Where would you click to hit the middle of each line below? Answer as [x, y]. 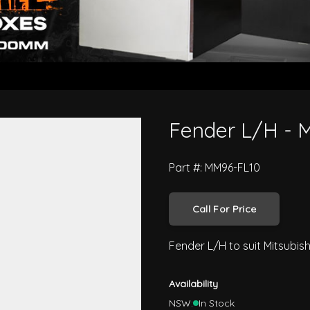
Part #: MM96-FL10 [215, 168]
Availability [193, 284]
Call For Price [224, 209]
